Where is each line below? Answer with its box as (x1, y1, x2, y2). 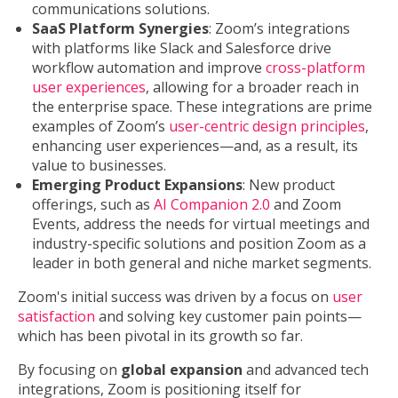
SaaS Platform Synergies (32, 19, 209, 39)
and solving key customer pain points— (95, 306, 362, 327)
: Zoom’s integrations (209, 19, 350, 39)
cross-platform (266, 58, 365, 78)
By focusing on (18, 360, 121, 380)
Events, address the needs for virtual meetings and (32, 214, 370, 235)
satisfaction (18, 306, 95, 327)
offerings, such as (32, 195, 154, 215)
